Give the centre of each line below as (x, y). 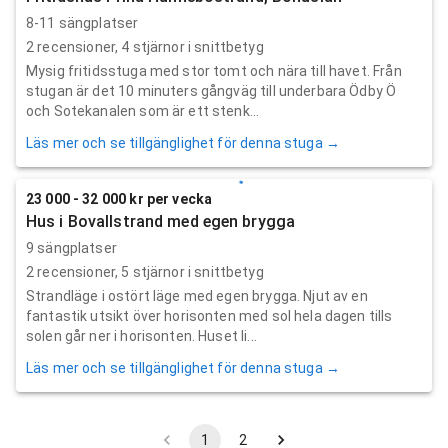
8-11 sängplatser (82, 22)
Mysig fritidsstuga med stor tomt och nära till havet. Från (214, 70)
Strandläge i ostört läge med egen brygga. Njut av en (197, 295)
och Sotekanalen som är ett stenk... (143, 110)
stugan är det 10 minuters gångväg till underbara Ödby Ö (211, 90)
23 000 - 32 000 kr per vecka (119, 198)
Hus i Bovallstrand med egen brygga (161, 221)
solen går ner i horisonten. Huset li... (141, 335)
